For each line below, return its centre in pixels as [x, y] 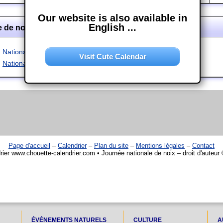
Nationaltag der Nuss [36, 52]
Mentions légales [160, 145]
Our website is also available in [112, 18]
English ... [112, 27]
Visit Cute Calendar [112, 56]
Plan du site [111, 145]
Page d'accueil [29, 145]
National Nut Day [29, 63]
